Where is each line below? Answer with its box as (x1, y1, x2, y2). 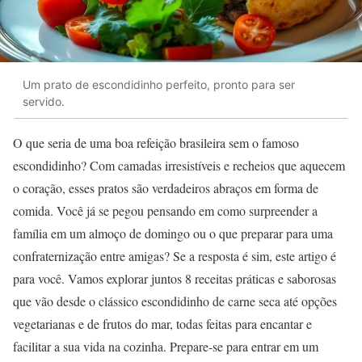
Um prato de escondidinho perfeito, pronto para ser (23, 77, 295, 91)
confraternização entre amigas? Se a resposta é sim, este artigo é (13, 247, 336, 265)
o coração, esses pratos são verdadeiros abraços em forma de (13, 179, 318, 197)
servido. (23, 94, 65, 108)
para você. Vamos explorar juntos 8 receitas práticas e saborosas (13, 270, 336, 288)
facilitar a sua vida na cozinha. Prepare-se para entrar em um (13, 338, 318, 356)
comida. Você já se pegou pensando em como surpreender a (13, 202, 318, 220)
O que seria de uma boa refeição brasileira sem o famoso (13, 134, 299, 152)
